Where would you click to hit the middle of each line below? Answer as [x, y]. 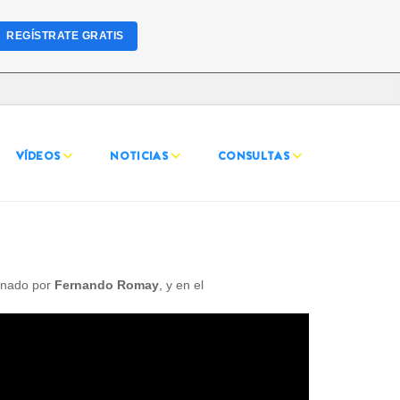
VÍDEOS [38, 156]
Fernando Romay [107, 285]
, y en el [181, 285]
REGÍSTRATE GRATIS [65, 36]
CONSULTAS [254, 156]
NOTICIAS [139, 156]
